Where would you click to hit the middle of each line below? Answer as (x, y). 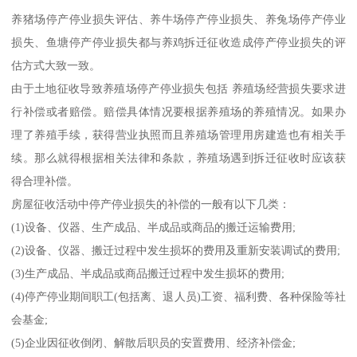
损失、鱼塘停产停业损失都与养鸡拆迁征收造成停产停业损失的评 (178, 43)
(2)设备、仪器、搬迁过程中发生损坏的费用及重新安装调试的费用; (176, 251)
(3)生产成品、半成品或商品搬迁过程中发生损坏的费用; (148, 274)
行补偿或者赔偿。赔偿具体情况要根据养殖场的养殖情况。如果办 (178, 112)
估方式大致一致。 (56, 66)
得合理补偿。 (45, 181)
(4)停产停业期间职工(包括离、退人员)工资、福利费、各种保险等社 (178, 297)
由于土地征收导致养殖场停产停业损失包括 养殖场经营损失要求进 (178, 89)
